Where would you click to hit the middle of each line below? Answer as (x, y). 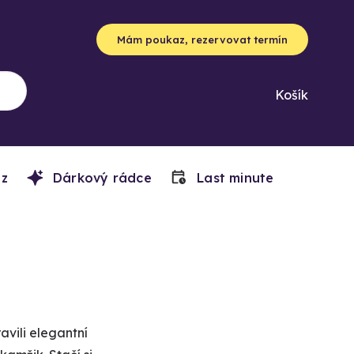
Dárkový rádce (100, 178)
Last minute (233, 178)
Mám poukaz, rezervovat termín (202, 40)
